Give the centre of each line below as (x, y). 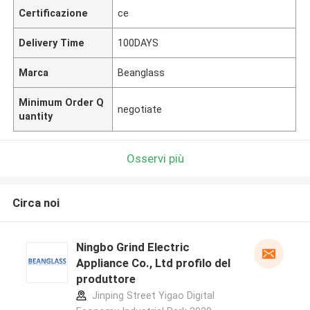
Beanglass (142, 72)
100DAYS (138, 43)
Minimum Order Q (62, 102)
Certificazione (54, 13)
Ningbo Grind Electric (133, 247)
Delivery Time (52, 43)
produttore (106, 279)
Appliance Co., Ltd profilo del (153, 263)
